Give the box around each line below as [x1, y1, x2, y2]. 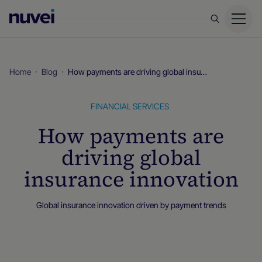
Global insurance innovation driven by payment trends [36, 200, 226, 210]
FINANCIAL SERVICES [91, 101, 169, 111]
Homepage [54, 26, 110, 40]
